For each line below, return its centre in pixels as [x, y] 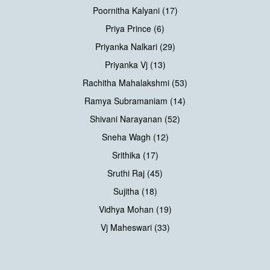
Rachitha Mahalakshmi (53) [135, 82]
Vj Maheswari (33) [135, 227]
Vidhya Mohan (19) [135, 209]
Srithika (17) [135, 155]
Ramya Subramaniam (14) [135, 100]
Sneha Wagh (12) [135, 137]
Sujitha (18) [135, 191]
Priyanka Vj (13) [135, 64]
